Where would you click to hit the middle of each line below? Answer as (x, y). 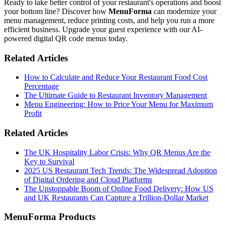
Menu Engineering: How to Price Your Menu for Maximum (119, 104)
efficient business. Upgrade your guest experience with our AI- (103, 29)
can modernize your (184, 11)
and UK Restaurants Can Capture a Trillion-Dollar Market (116, 197)
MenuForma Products (50, 217)
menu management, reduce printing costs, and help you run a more (109, 20)
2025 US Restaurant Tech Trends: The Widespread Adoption (121, 170)
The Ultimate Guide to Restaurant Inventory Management (116, 95)
